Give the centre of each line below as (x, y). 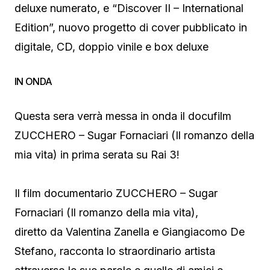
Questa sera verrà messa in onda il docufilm (123, 116)
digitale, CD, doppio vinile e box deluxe (111, 46)
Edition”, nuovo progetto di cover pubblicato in (131, 27)
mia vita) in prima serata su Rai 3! (97, 154)
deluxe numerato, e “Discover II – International (129, 8)
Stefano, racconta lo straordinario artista (115, 251)
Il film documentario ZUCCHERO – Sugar (116, 193)
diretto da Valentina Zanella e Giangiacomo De (130, 231)
